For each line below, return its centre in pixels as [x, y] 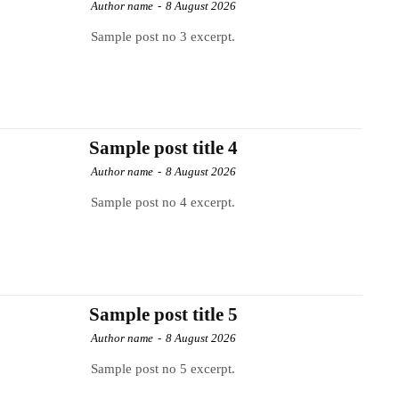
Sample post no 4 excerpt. [163, 203]
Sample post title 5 [163, 315]
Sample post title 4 [163, 148]
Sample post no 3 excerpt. [163, 36]
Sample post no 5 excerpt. [163, 369]
